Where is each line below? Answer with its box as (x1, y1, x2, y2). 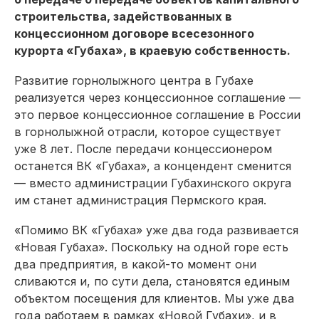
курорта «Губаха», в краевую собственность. (14, 43, 293, 58)
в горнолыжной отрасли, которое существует (14, 125, 281, 139)
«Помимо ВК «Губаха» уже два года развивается (14, 223, 298, 237)
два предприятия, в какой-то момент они (14, 257, 256, 271)
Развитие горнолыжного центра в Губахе (14, 73, 253, 88)
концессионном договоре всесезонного (14, 26, 254, 41)
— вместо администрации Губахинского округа (14, 176, 291, 190)
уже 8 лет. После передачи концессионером (14, 142, 272, 156)
